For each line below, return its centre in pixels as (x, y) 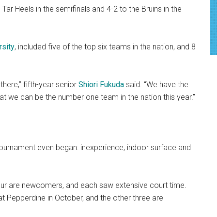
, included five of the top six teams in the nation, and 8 (105, 47)
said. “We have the (156, 85)
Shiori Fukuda (101, 85)
